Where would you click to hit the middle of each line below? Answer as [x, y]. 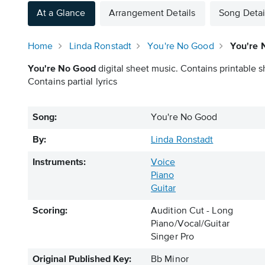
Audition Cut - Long [192, 211]
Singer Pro [172, 237]
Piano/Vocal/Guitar [190, 224]
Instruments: [59, 163]
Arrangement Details [152, 14]
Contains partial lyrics [73, 82]
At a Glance [61, 14]
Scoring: [50, 211]
